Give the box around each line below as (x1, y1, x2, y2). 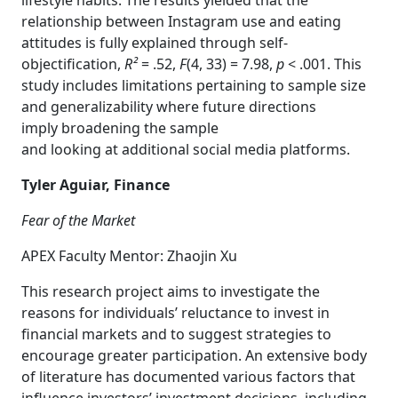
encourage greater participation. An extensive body (21, 346, 367, 365)
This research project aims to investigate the (21, 282, 320, 301)
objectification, (21, 54, 124, 74)
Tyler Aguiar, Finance (21, 175, 170, 195)
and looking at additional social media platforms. (21, 139, 350, 159)
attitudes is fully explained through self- (21, 33, 288, 52)
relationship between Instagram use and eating (21, 12, 341, 31)
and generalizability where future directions (21, 97, 316, 116)
